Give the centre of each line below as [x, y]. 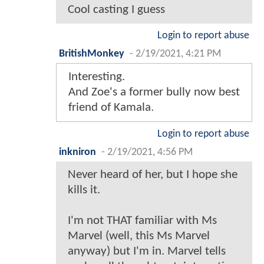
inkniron [77, 153]
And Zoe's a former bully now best [154, 93]
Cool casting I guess [116, 10]
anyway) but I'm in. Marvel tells [147, 252]
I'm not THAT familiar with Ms [142, 221]
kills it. [84, 190]
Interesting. [97, 77]
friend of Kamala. [111, 108]
